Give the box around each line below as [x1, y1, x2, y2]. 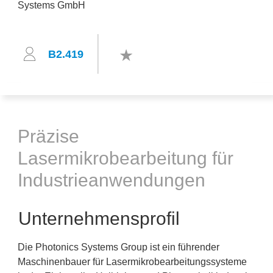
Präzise [18, 126, 79, 146]
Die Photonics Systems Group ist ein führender [18, 242, 219, 252]
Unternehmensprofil [18, 208, 180, 229]
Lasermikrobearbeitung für [18, 148, 233, 168]
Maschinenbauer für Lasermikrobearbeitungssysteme [18, 257, 247, 267]
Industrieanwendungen [18, 170, 205, 190]
